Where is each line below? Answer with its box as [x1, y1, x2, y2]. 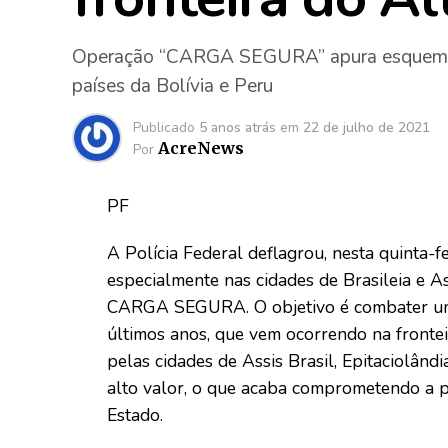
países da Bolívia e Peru [72, 73, 273, 99]
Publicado [133, 118, 195, 137]
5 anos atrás [199, 118, 276, 137]
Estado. [107, 403, 163, 427]
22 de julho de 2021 [303, 118, 430, 137]
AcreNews [158, 138, 244, 158]
